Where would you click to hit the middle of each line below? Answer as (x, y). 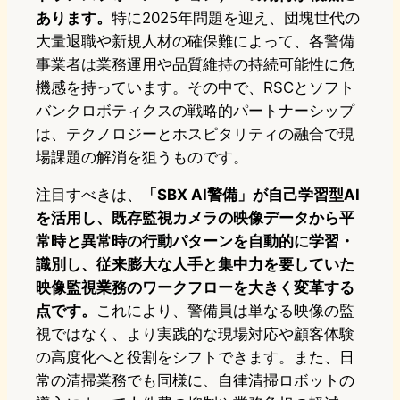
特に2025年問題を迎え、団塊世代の (236, 18)
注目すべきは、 (89, 195)
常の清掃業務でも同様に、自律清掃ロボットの (195, 381)
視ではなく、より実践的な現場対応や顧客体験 (195, 334)
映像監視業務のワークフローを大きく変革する (195, 288)
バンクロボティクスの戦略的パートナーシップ (195, 111)
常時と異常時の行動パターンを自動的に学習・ (195, 242)
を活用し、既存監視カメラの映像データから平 (195, 218)
